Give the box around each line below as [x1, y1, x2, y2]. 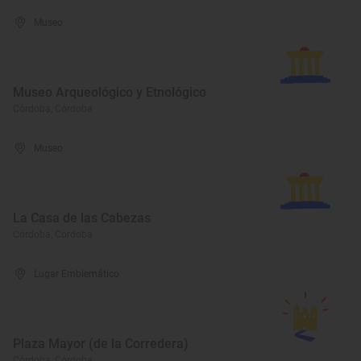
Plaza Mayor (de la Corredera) [13, 336, 189, 351]
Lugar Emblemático [34, 268, 120, 280]
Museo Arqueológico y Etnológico [13, 85, 206, 100]
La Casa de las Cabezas [13, 210, 151, 226]
